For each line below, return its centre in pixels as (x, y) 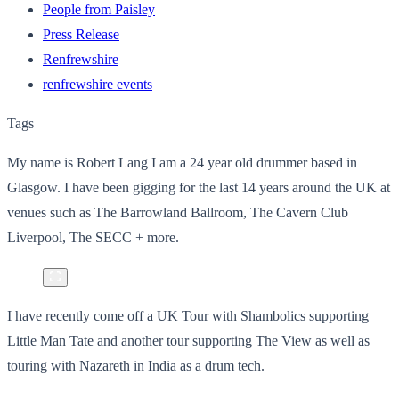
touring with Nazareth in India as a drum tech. (138, 365)
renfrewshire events (98, 84)
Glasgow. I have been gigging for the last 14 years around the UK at (199, 187)
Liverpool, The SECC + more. (95, 237)
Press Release (81, 34)
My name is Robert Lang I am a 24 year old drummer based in (182, 162)
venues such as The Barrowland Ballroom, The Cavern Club (178, 212)
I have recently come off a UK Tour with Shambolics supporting (188, 315)
